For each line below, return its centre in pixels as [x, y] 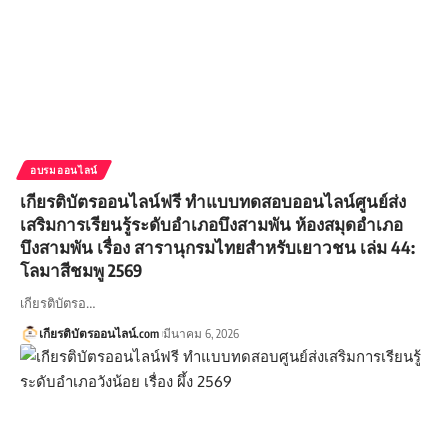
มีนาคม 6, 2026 [200, 333]
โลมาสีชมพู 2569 [81, 269]
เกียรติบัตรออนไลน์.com [98, 333]
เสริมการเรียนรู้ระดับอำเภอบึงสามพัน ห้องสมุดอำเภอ [211, 223]
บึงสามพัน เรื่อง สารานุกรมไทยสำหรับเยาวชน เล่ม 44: [217, 246]
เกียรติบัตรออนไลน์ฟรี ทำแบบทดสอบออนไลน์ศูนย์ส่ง [213, 200]
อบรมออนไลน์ [64, 169]
